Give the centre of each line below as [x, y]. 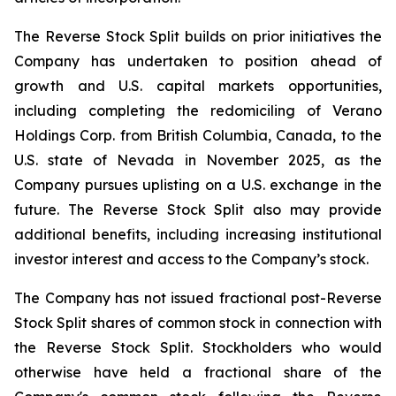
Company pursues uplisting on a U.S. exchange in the [198, 185]
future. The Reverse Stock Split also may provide [198, 209]
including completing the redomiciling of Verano [198, 110]
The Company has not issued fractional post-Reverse [198, 298]
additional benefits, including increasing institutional [198, 234]
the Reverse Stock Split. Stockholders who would [198, 347]
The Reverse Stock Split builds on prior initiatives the [198, 36]
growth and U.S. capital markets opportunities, [198, 86]
